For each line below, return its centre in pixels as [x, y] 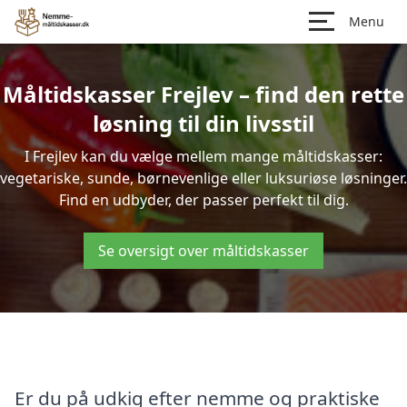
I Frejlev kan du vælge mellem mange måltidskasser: [203, 156]
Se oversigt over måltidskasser [203, 251]
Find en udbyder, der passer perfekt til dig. [203, 200]
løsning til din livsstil [203, 123]
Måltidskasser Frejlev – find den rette [203, 94]
